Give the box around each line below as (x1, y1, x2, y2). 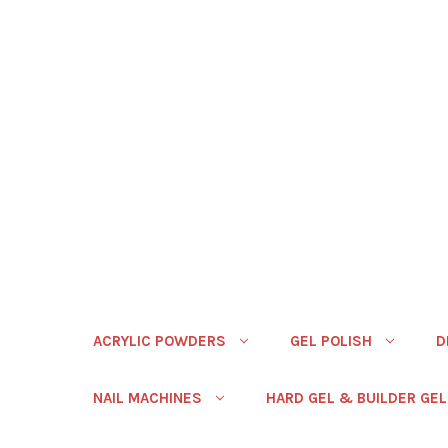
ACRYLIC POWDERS (93, 332, 226, 350)
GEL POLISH (289, 332, 372, 350)
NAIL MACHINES (93, 389, 202, 407)
